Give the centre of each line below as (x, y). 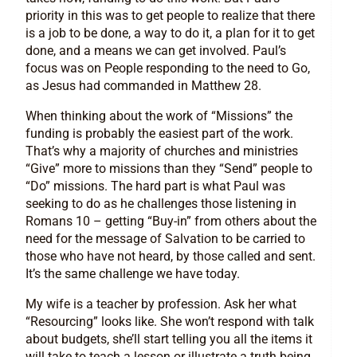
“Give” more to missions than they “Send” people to (169, 169)
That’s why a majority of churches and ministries (162, 151)
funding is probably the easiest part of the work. (159, 134)
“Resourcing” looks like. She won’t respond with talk (170, 322)
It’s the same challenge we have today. (133, 274)
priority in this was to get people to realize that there (170, 16)
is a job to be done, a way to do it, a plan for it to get (170, 33)
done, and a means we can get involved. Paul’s (156, 51)
